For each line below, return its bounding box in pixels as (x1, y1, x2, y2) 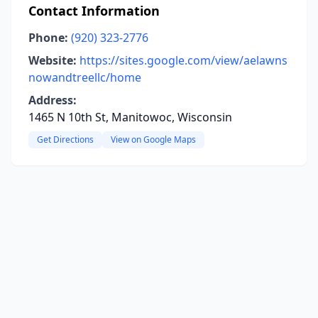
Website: (28, 53, 77, 68)
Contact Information (28, 2, 160, 19)
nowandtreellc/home (28, 70, 141, 85)
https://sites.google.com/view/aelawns (79, 53, 287, 68)
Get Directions (37, 133, 94, 146)
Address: (28, 92, 77, 108)
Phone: (28, 30, 68, 45)
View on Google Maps (111, 133, 196, 146)
